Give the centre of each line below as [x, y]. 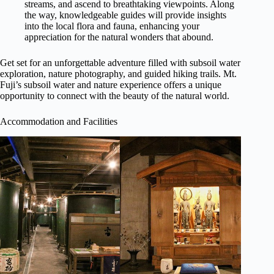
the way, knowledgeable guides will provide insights [125, 15]
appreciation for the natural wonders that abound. [119, 37]
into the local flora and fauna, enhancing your [112, 26]
